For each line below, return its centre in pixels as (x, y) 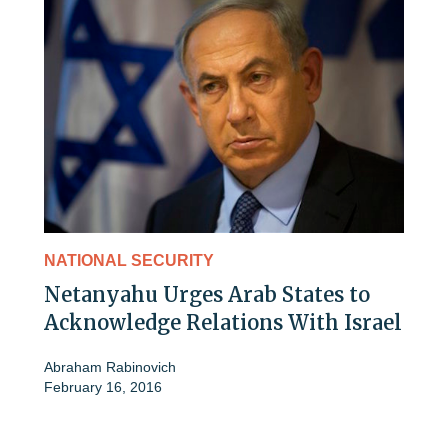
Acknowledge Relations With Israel (223, 323)
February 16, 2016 (103, 387)
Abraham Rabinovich (110, 367)
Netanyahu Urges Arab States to (207, 295)
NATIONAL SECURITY (129, 261)
